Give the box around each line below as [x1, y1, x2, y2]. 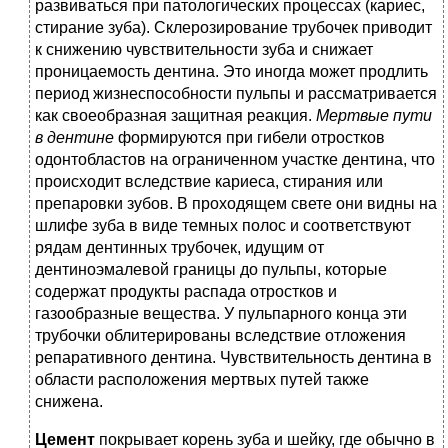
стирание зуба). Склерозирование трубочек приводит [35, 19, 432, 37]
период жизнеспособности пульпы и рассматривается [35, 85, 437, 103]
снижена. [35, 393, 103, 411]
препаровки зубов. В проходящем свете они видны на [35, 195, 437, 213]
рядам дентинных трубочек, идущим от [35, 239, 324, 257]
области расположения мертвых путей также [35, 371, 369, 389]
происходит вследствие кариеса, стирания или [35, 173, 383, 191]
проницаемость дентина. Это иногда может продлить [35, 63, 428, 81]
